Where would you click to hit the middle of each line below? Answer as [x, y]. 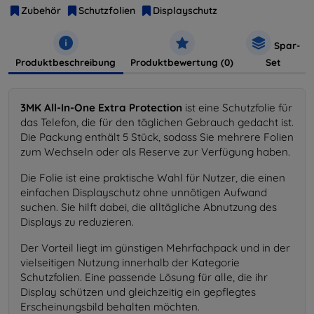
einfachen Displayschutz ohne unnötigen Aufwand [144, 192]
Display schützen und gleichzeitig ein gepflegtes [138, 292]
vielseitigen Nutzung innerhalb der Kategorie [130, 262]
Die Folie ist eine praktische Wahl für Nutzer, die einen [153, 177]
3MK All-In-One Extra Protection [101, 107]
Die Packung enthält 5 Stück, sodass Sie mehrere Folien [157, 137]
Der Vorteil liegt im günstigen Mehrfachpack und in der [155, 247]
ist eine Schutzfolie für [237, 107]
